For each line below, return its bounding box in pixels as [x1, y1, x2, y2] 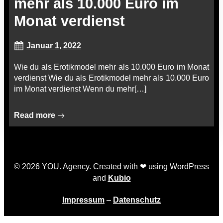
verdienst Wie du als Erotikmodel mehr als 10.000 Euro [14, 74, 209, 82]
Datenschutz [113, 196, 161, 204]
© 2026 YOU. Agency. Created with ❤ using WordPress [14, 162, 209, 171]
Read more [14, 111, 55, 119]
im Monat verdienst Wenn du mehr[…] [14, 85, 146, 93]
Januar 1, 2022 [26, 41, 81, 50]
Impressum [62, 196, 105, 204]
